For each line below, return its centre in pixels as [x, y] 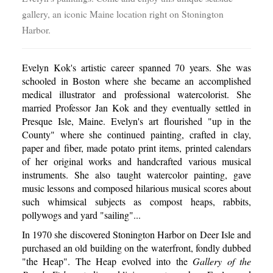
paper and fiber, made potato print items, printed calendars [136, 147]
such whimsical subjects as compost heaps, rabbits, [136, 201]
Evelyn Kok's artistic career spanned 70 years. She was [136, 67]
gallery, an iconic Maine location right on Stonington [122, 14]
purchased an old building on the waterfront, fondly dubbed [136, 247]
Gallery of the [222, 261]
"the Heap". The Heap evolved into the [107, 261]
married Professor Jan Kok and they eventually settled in [136, 107]
